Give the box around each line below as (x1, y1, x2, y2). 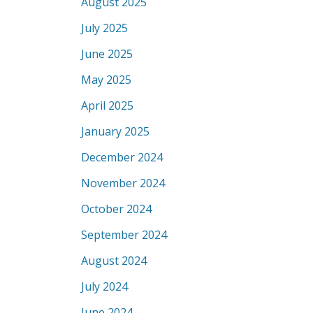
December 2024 (81, 150, 163, 165)
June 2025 (81, 46, 133, 61)
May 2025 (81, 72, 131, 87)
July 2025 (81, 20, 128, 36)
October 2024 (81, 201, 152, 217)
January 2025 (81, 124, 150, 139)
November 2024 (81, 175, 165, 191)
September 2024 (81, 227, 167, 242)
